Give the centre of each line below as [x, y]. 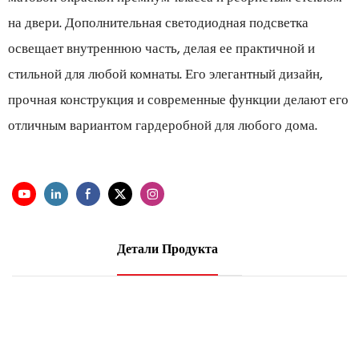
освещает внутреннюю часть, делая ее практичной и [161, 49]
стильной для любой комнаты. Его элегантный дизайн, [165, 75]
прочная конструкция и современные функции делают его [178, 101]
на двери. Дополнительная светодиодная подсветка [158, 24]
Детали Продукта [167, 250]
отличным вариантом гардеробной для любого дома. [163, 126]
